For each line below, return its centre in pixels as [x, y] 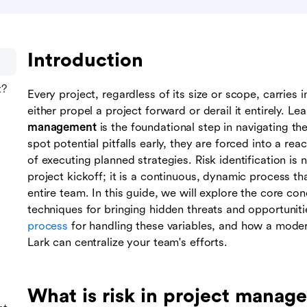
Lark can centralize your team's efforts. [127, 243]
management [62, 127]
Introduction [85, 60]
